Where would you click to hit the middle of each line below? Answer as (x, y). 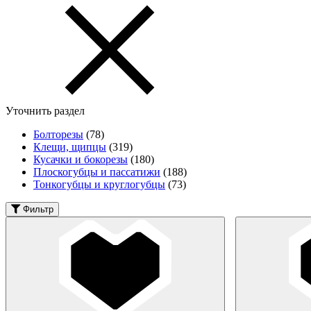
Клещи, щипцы (70, 146)
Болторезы (58, 134)
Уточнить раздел (45, 110)
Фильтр (38, 209)
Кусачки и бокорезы (81, 159)
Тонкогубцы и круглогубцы (99, 184)
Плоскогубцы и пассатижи (97, 171)
